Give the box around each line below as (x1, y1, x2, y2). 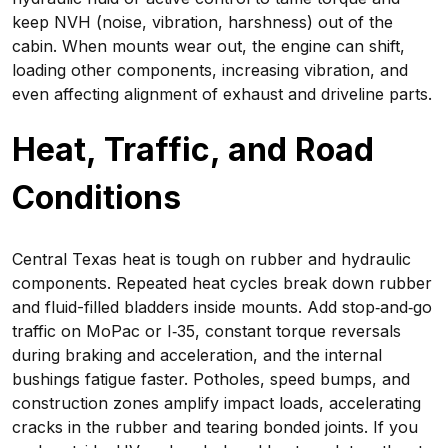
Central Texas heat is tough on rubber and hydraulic (12, 249, 411, 269)
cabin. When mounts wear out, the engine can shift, (12, 36, 405, 56)
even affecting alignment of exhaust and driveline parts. (12, 84, 432, 104)
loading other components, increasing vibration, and (12, 60, 408, 80)
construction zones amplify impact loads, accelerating (12, 393, 421, 413)
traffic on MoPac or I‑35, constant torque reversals (12, 321, 401, 341)
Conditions (12, 178, 181, 217)
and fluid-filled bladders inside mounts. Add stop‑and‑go (12, 297, 432, 317)
